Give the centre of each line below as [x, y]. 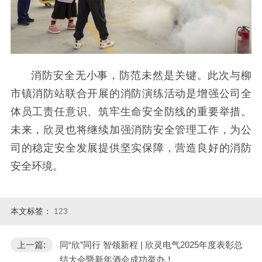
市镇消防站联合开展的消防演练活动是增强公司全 [131, 94]
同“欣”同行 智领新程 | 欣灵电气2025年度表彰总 [151, 244]
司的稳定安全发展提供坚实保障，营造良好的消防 [131, 148]
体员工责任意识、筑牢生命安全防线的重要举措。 [131, 112]
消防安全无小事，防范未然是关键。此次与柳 [142, 76]
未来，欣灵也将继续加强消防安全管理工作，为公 [131, 130]
